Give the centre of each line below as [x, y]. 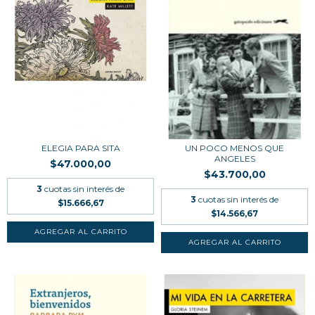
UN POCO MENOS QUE [234, 148]
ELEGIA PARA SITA [81, 148]
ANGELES [234, 159]
